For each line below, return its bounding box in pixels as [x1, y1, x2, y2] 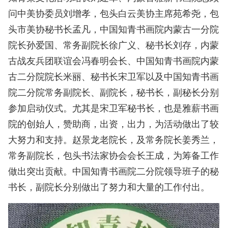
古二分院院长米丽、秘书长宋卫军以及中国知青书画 [8, 72, 219, 82]
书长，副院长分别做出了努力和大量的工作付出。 [8, 182, 210, 193]
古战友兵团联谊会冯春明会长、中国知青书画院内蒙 [8, 56, 219, 67]
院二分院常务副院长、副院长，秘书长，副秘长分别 [8, 88, 219, 98]
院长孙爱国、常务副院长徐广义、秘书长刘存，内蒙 [8, 40, 219, 51]
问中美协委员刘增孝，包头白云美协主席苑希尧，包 [8, 9, 219, 19]
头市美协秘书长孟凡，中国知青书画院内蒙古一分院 [8, 24, 219, 35]
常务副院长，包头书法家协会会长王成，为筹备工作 [8, 151, 219, 161]
